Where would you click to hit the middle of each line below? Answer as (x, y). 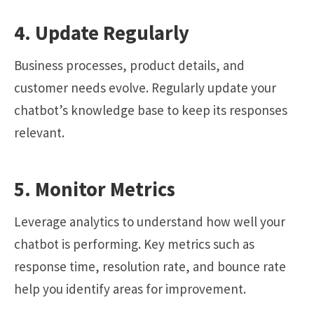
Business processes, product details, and (129, 65)
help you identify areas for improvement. (130, 289)
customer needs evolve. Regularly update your (145, 87)
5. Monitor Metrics (95, 189)
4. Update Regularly (102, 33)
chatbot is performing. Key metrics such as (134, 244)
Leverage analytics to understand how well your (150, 222)
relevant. (39, 132)
